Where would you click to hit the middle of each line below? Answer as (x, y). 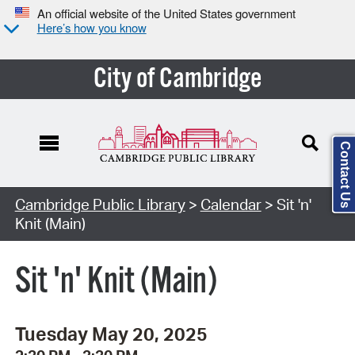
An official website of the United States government (166, 13)
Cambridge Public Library (100, 204)
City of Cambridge (177, 79)
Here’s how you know (92, 28)
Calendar (231, 204)
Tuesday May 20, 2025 (111, 334)
